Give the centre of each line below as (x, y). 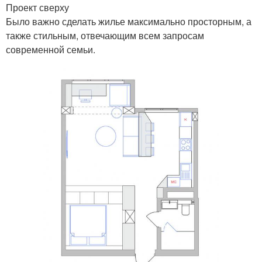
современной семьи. (51, 49)
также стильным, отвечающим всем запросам (105, 35)
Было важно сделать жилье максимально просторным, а (129, 21)
